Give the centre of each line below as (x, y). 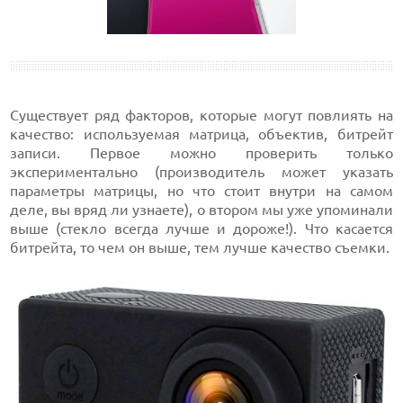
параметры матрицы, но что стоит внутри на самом (201, 191)
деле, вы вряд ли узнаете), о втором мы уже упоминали (201, 210)
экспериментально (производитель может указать (201, 172)
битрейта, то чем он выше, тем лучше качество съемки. (200, 248)
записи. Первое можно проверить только (201, 153)
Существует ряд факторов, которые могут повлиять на (201, 116)
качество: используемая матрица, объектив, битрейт (201, 134)
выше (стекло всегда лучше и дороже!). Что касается (201, 229)
